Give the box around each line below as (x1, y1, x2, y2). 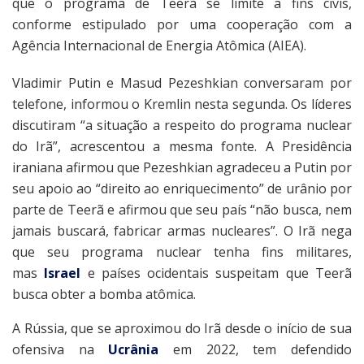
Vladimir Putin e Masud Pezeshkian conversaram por (12, 74, 352, 93)
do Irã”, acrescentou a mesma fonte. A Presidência (12, 137, 352, 156)
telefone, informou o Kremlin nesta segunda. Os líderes (12, 95, 352, 114)
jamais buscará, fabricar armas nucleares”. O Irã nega (12, 222, 352, 240)
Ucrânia (108, 340, 159, 359)
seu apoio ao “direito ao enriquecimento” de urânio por (12, 180, 352, 198)
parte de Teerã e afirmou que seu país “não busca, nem (12, 201, 352, 219)
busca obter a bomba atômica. (12, 285, 196, 304)
